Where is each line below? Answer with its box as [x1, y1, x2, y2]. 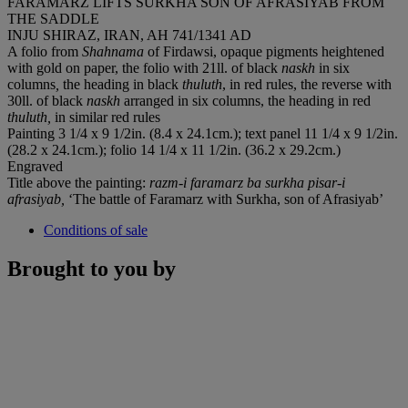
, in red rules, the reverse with [222, 76, 392, 92]
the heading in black [63, 76, 182, 92]
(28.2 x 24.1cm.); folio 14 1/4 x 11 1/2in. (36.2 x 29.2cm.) [7, 141, 341, 158]
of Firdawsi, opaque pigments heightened [144, 43, 384, 59]
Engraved [7, 158, 63, 174]
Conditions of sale [44, 221, 148, 238]
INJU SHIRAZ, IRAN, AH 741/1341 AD [7, 26, 251, 43]
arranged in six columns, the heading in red [124, 92, 371, 108]
